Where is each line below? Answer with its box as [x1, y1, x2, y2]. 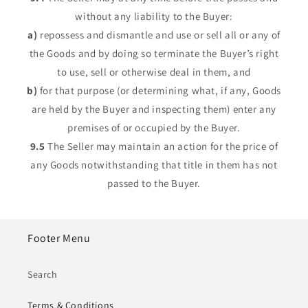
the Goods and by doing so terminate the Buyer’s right [29, 47, 279, 60]
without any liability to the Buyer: [75, 10, 233, 23]
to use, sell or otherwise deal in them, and [57, 65, 251, 79]
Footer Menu [27, 231, 91, 246]
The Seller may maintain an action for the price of [45, 140, 278, 153]
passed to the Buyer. [107, 177, 201, 190]
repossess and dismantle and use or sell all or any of [37, 28, 280, 42]
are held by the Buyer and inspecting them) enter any [31, 102, 277, 116]
